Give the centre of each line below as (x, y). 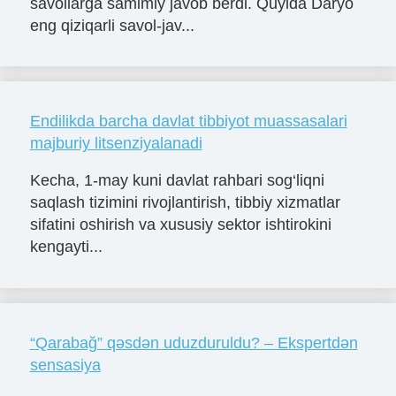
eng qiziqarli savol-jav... (112, 25)
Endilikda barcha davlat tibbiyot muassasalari (188, 122)
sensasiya (65, 366)
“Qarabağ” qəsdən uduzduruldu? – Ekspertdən (194, 343)
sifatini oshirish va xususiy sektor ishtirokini (180, 225)
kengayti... (66, 247)
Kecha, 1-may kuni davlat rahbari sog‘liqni (177, 181)
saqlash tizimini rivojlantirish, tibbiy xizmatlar (185, 203)
